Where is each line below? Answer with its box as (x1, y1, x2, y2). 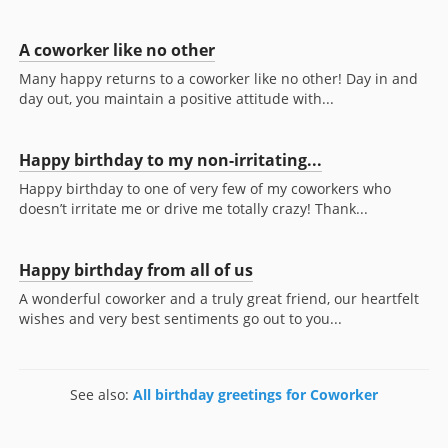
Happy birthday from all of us (19, 259, 253, 282)
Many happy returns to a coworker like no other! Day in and (19, 69, 418, 89)
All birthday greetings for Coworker (133, 385, 378, 405)
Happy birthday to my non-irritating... (19, 149, 322, 172)
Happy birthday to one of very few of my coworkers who (19, 179, 391, 199)
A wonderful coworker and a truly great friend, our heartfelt (19, 289, 419, 309)
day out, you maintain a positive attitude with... (19, 89, 334, 109)
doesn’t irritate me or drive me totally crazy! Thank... (19, 199, 368, 219)
